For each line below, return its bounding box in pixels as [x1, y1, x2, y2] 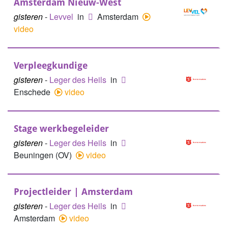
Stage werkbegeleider [14, 123, 109, 134]
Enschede [14, 86, 52, 98]
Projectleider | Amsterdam [14, 186, 133, 197]
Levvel [49, 11, 75, 22]
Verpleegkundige [14, 60, 88, 71]
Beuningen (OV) [14, 149, 74, 161]
